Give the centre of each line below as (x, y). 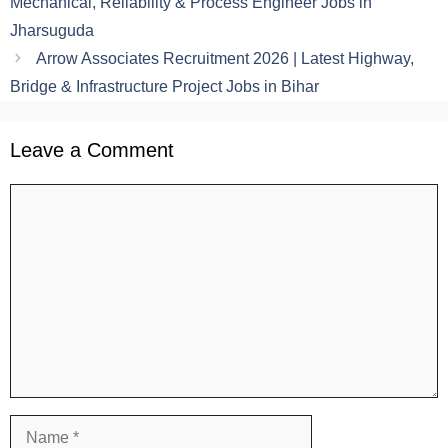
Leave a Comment (92, 149)
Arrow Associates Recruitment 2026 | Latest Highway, (224, 58)
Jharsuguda (52, 30)
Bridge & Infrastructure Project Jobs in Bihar (164, 86)
